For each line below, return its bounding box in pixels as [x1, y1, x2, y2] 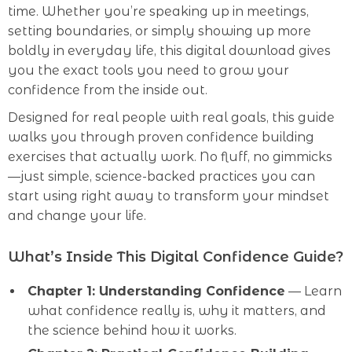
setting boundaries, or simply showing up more [8, 24, 311, 38]
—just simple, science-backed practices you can [8, 169, 315, 184]
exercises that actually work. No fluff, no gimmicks [8, 149, 332, 164]
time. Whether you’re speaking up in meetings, [8, 4, 309, 19]
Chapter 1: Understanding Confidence [27, 284, 285, 299]
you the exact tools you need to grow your [8, 63, 289, 78]
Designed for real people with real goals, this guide [8, 110, 335, 125]
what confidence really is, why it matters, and [27, 303, 326, 318]
